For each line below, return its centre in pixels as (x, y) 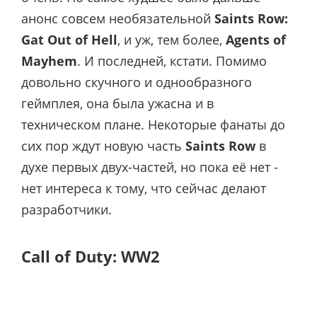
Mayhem (49, 61)
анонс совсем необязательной (118, 19)
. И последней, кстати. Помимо (172, 61)
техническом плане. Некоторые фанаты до (153, 125)
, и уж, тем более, (172, 40)
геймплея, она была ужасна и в (117, 104)
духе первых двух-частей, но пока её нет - (150, 167)
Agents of (256, 40)
